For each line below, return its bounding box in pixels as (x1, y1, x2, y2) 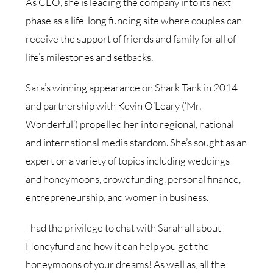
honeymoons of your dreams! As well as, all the (26, 257, 226, 271)
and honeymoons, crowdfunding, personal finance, (26, 172, 241, 185)
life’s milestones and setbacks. (26, 50, 154, 63)
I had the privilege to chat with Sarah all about (26, 221, 222, 234)
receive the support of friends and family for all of (26, 32, 236, 45)
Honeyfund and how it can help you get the (26, 239, 210, 252)
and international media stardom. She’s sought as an (26, 135, 247, 149)
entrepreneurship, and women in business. (26, 190, 209, 204)
